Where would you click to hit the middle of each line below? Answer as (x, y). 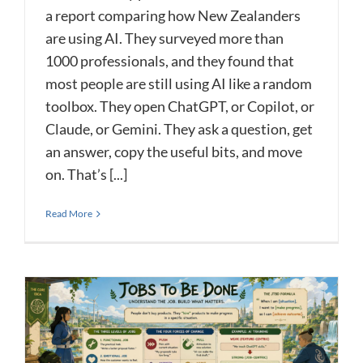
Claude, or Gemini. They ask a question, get (179, 129)
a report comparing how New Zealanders (173, 16)
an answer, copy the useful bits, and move (174, 152)
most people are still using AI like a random (179, 84)
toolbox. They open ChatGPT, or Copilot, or (180, 107)
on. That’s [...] (86, 175)
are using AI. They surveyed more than (164, 38)
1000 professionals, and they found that (170, 61)
